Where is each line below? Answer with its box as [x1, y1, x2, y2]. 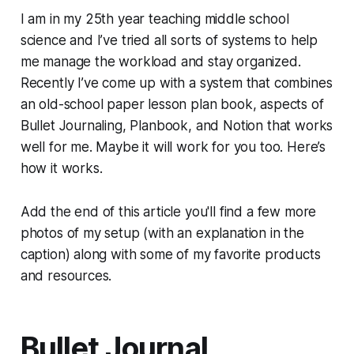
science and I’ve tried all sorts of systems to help [20, 32, 318, 48]
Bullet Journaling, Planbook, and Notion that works [20, 117, 333, 134]
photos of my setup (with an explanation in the [20, 224, 304, 241]
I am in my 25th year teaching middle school [20, 10, 289, 27]
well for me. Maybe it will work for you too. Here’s [20, 138, 326, 155]
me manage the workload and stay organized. [20, 53, 301, 70]
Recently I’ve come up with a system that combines [20, 74, 333, 91]
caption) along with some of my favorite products [20, 246, 321, 262]
